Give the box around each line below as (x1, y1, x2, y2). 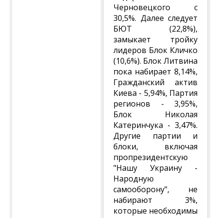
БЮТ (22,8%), (113, 23, 198, 34)
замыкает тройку (113, 34, 198, 45)
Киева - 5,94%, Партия (113, 88, 198, 98)
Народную (113, 173, 154, 184)
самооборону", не (113, 184, 198, 195)
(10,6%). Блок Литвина (113, 55, 198, 66)
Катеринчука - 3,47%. (113, 120, 198, 130)
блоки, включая (113, 141, 198, 152)
